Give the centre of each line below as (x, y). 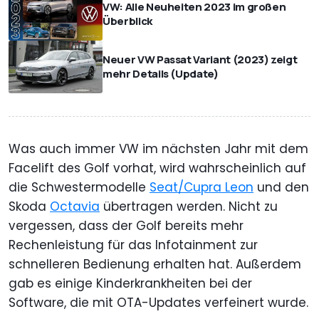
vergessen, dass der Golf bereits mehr (126, 226)
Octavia (75, 207)
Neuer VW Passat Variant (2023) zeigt (200, 59)
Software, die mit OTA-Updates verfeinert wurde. (158, 303)
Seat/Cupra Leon (202, 188)
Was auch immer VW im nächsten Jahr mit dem (158, 149)
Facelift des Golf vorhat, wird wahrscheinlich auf (157, 168)
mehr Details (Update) (161, 73)
